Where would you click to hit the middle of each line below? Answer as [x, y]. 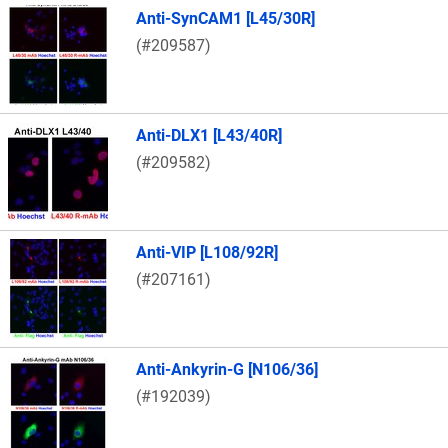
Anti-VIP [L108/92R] [207, 253]
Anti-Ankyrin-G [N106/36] [227, 370]
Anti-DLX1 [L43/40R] [209, 136]
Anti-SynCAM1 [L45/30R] [225, 19]
